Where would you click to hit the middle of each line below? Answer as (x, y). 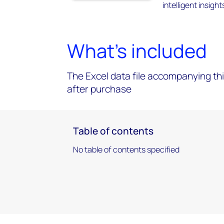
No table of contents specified (126, 149)
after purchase (99, 89)
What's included (137, 51)
